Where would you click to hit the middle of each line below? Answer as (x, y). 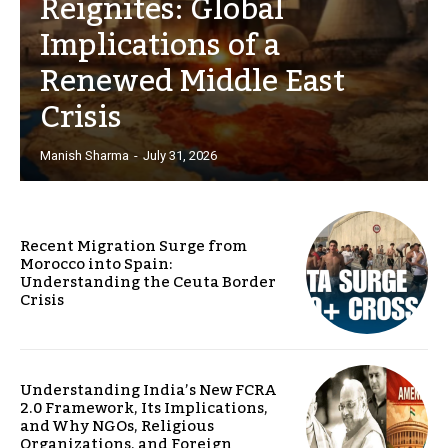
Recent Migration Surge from (133, 245)
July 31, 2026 (180, 156)
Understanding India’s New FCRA (148, 389)
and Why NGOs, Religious (117, 425)
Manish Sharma (84, 156)
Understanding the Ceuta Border (148, 281)
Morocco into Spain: (96, 263)
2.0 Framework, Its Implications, (144, 407)
